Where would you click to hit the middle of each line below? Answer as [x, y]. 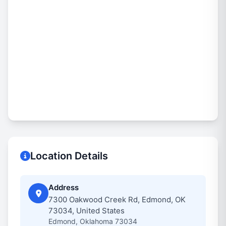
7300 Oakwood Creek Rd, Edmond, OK [117, 200]
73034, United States [87, 211]
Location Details [69, 156]
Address [64, 187]
